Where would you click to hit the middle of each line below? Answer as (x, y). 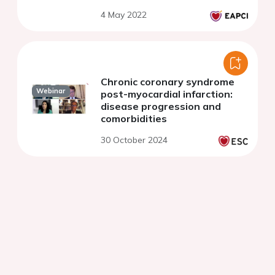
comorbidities (134, 119)
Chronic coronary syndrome (168, 82)
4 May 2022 (124, 15)
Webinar (51, 91)
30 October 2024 (134, 140)
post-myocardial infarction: (167, 94)
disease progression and (161, 107)
